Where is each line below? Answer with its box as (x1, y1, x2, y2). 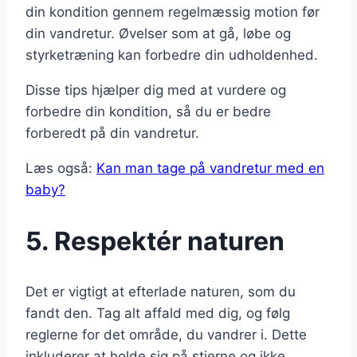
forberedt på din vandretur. (25, 125, 199, 142)
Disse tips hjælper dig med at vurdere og (25, 82, 286, 99)
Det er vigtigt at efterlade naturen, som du (25, 284, 296, 300)
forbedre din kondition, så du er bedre (25, 104, 271, 120)
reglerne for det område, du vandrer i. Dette (25, 327, 307, 343)
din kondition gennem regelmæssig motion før (25, 4, 320, 21)
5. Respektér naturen (25, 225, 284, 257)
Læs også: (25, 160, 96, 177)
